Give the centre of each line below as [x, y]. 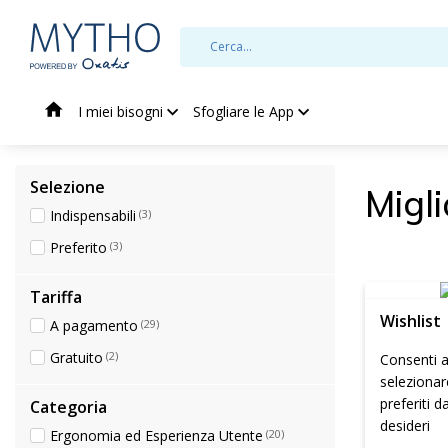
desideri [405, 425]
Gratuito [76, 357]
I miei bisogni [120, 111]
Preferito [78, 247]
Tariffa [56, 297]
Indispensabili [93, 215]
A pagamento [94, 325]
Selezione [67, 187]
